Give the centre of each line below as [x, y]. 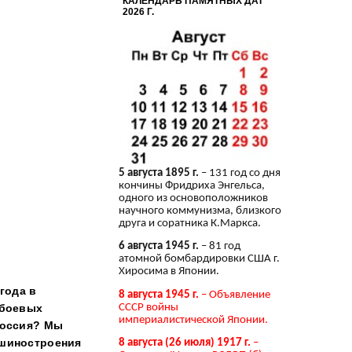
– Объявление [235, 295]
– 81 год [220, 247]
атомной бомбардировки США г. [199, 259]
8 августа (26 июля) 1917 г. [185, 343]
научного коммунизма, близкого [200, 211]
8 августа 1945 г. [159, 295]
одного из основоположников [193, 198]
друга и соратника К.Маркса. [190, 223]
